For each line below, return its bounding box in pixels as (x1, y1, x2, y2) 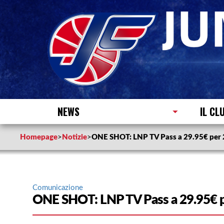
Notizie (62, 133, 87, 141)
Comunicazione (32, 183, 83, 191)
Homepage (20, 133, 57, 141)
